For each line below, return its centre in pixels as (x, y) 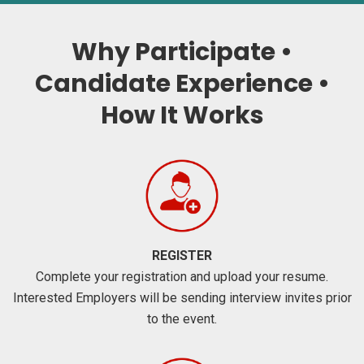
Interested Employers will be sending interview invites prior (182, 297)
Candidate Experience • (182, 83)
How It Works (182, 115)
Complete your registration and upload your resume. (182, 276)
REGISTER (182, 255)
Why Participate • (182, 52)
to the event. (182, 318)
